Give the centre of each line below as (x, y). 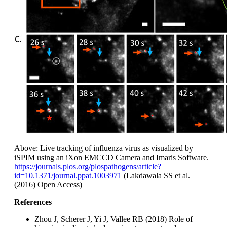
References (33, 202)
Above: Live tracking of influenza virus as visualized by (104, 148)
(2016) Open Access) (48, 185)
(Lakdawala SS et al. (156, 176)
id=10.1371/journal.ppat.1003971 (68, 176)
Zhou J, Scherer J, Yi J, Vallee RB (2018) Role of (113, 219)
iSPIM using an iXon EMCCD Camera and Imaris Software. (111, 158)
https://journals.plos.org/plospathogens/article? (88, 167)
